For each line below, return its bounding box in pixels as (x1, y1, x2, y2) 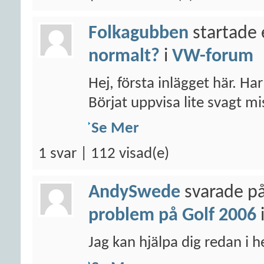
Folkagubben (88, 24, 189, 43)
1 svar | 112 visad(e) (38, 146, 169, 162)
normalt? (88, 47, 160, 66)
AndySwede (88, 183, 180, 202)
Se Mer (91, 121, 139, 137)
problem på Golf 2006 (88, 206, 256, 225)
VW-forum (172, 47, 253, 66)
